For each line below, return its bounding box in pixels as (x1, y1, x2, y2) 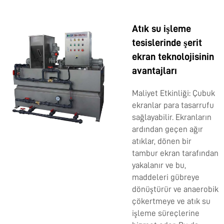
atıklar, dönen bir (132, 137, 191, 146)
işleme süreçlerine (132, 209, 199, 218)
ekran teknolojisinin (132, 51, 214, 62)
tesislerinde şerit (132, 37, 202, 48)
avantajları (132, 65, 177, 76)
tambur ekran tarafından (132, 149, 218, 158)
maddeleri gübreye (132, 173, 199, 182)
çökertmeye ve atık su (132, 197, 210, 206)
